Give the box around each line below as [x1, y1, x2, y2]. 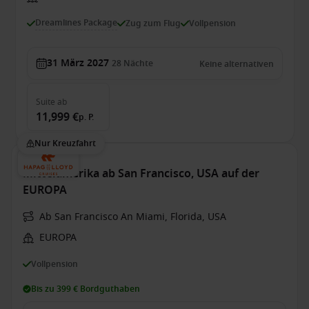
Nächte [123, 57, 153, 70]
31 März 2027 [46, 56, 109, 70]
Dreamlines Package [34, 17, 117, 29]
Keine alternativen [199, 58, 274, 70]
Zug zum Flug [125, 17, 181, 30]
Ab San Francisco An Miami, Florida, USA [39, 210, 226, 224]
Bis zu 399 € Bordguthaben [31, 283, 140, 295]
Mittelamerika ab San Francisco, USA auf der [23, 166, 259, 182]
